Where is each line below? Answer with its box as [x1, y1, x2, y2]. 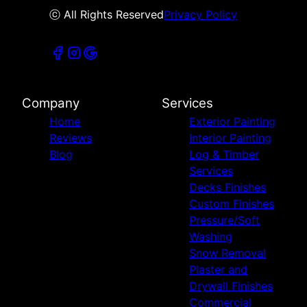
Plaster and [189, 262, 247, 277]
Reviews [49, 131, 92, 145]
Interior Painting [189, 131, 271, 145]
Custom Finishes [189, 197, 274, 211]
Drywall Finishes [189, 279, 273, 293]
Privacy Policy [164, 8, 237, 22]
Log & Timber [189, 147, 259, 162]
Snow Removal [189, 246, 266, 260]
